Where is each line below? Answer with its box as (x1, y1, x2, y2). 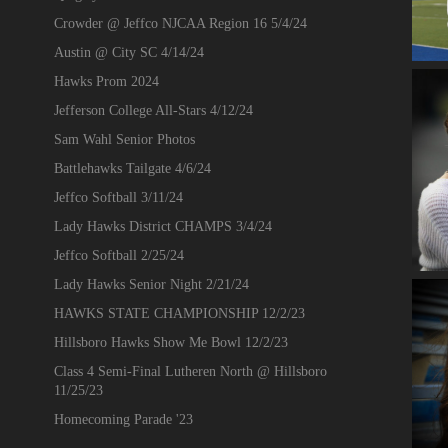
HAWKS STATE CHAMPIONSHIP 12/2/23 (53, 305, 305, 321)
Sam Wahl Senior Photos (53, 131, 195, 147)
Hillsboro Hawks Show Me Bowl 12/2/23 (53, 334, 288, 350)
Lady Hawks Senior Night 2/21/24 (53, 276, 249, 292)
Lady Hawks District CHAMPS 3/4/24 (53, 218, 272, 234)
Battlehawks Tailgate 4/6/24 (53, 160, 211, 176)
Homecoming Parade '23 (53, 411, 193, 427)
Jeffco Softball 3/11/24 (53, 189, 183, 205)
